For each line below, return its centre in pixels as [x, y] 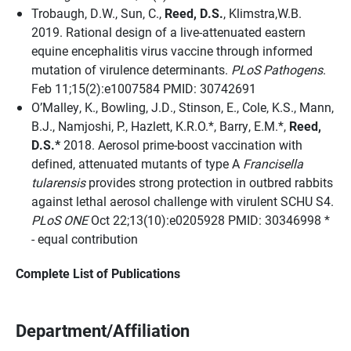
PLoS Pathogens [277, 69]
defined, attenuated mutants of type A [137, 163]
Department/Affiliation [103, 330]
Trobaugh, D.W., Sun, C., [98, 13]
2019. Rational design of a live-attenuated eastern [168, 32]
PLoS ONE [60, 220]
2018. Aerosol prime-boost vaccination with [181, 145]
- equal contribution [85, 239]
